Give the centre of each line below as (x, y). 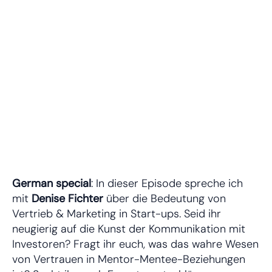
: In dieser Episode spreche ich (167, 183)
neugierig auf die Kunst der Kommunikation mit (129, 229)
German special (52, 183)
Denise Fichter (67, 198)
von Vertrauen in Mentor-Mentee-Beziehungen (129, 259)
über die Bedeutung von (165, 198)
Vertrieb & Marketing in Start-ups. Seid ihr (117, 213)
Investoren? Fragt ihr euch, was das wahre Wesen (135, 244)
